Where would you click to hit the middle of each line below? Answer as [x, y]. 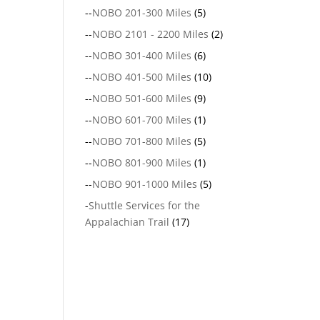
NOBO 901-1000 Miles [145, 184]
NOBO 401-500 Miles [142, 77]
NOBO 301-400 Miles [142, 55]
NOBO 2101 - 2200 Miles [151, 34]
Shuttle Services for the [145, 205]
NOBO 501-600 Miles [142, 98]
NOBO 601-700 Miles [142, 120]
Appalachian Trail [127, 222]
